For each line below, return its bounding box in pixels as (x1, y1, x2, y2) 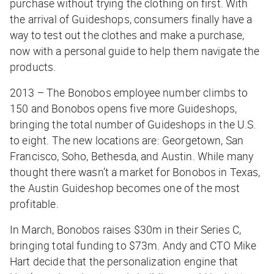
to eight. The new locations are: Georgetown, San (10, 133, 244, 148)
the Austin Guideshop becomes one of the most (10, 180, 240, 196)
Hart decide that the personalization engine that (10, 254, 239, 269)
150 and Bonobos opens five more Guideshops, (10, 101, 237, 116)
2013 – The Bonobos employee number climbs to (10, 85, 248, 100)
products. (10, 59, 56, 75)
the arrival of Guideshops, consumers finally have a (10, 12, 253, 27)
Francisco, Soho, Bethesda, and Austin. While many (10, 149, 254, 164)
